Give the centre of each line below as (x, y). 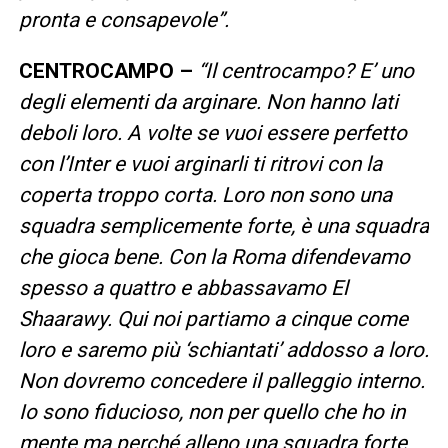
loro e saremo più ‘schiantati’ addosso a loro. (223, 349)
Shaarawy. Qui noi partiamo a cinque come (213, 318)
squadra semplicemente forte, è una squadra (223, 225)
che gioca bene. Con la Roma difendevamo (214, 256)
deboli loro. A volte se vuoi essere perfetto (212, 132)
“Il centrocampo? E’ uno (305, 70)
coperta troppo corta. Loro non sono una (205, 194)
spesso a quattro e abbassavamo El (183, 287)
